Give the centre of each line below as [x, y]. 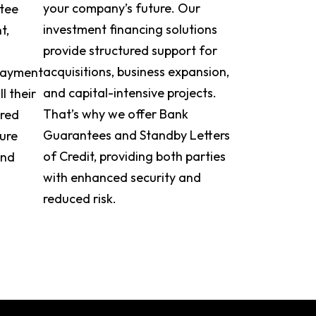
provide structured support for [130, 50]
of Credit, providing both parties [134, 156]
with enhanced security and [122, 177]
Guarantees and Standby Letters [136, 135]
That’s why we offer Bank [116, 114]
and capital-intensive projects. [130, 93]
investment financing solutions [130, 29]
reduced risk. [80, 199]
